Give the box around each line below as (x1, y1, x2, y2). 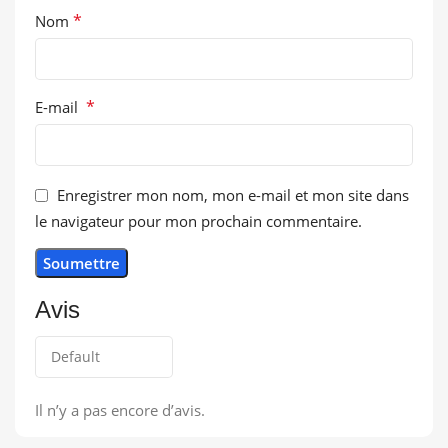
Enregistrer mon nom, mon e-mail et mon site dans (57, 185, 409, 206)
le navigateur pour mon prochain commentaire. (35, 211, 362, 232)
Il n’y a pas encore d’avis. (35, 400, 205, 421)
